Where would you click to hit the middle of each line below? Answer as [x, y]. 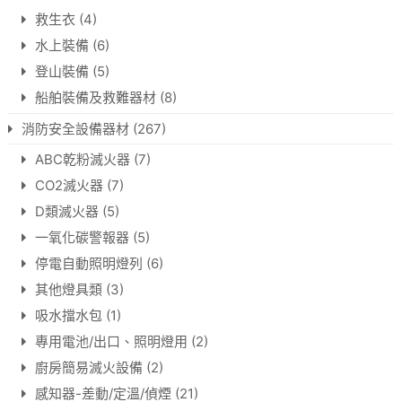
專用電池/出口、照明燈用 [111, 342]
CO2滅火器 [69, 186]
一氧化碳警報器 [82, 238]
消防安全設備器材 [75, 129]
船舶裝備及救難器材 [95, 98]
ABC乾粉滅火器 [82, 160]
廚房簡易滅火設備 [88, 368]
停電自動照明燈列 [88, 264]
